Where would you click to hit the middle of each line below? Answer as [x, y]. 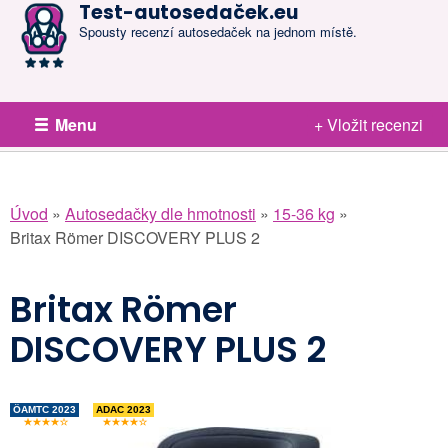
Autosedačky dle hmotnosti [160, 213]
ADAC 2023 [123, 409]
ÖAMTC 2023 [44, 409]
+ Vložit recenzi [368, 124]
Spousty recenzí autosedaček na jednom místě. [218, 31]
